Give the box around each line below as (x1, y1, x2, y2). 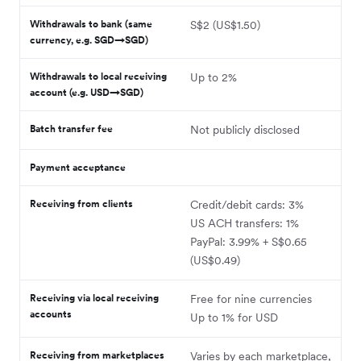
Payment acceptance (30, 160, 126, 173)
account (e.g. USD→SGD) (30, 85, 143, 98)
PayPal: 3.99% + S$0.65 (190, 234, 307, 249)
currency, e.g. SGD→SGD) (30, 33, 148, 46)
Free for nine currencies (190, 291, 312, 306)
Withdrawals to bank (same (30, 17, 152, 30)
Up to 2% (190, 69, 237, 85)
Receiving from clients (30, 197, 133, 210)
